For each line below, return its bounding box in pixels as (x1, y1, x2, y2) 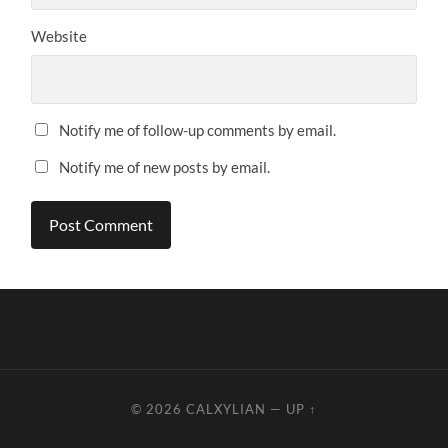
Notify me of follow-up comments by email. (59, 121, 337, 140)
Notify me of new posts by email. (59, 158, 271, 177)
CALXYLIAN (185, 400, 266, 417)
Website (31, 27, 88, 46)
